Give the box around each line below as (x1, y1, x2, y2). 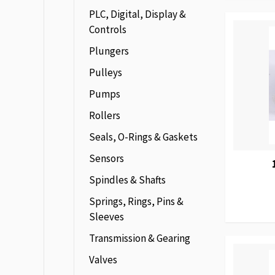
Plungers (89, 44, 129, 58)
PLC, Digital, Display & (89, 7, 186, 21)
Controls (89, 23, 126, 36)
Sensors (89, 152, 124, 165)
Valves (89, 253, 117, 266)
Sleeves (89, 210, 124, 223)
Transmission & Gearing (89, 231, 190, 245)
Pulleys (89, 66, 122, 79)
